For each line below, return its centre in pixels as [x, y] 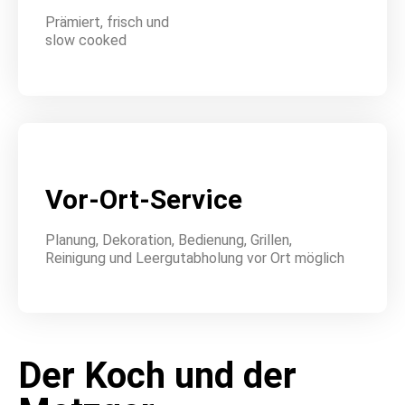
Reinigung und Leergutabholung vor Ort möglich [195, 258]
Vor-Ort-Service [144, 199]
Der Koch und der [157, 376]
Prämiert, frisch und [107, 22]
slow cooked [86, 40]
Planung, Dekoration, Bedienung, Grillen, [169, 240]
